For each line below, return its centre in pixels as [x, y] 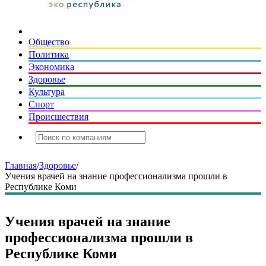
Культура [47, 92]
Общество [49, 42]
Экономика [51, 67]
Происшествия [58, 117]
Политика [49, 54]
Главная [21, 165]
